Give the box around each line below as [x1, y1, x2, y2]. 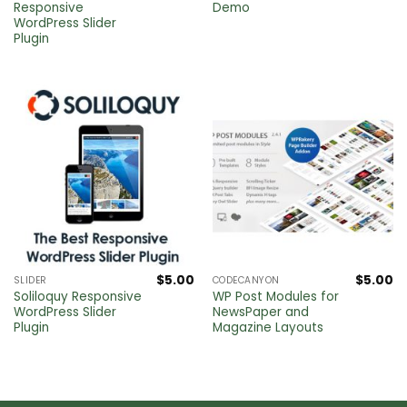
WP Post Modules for [212, 287, 339, 305]
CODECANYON [212, 273, 280, 288]
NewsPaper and [212, 303, 309, 321]
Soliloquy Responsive [13, 287, 142, 305]
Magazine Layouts [212, 318, 323, 336]
